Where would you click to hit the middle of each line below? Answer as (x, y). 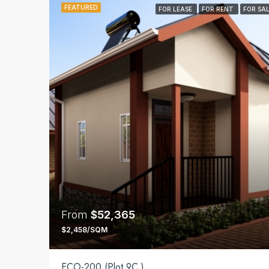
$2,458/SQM (84, 230)
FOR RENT (219, 9)
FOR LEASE (176, 9)
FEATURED (81, 7)
